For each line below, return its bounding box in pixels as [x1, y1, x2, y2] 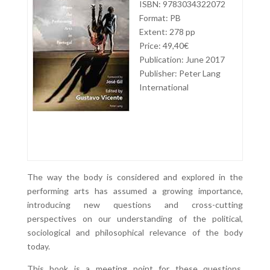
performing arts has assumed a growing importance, [27, 186, 243, 196]
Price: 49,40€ [139, 40, 189, 51]
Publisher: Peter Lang [139, 68, 221, 78]
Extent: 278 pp [139, 27, 195, 37]
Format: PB [139, 13, 181, 23]
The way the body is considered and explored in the [27, 172, 243, 182]
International [139, 82, 189, 92]
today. [27, 241, 50, 251]
